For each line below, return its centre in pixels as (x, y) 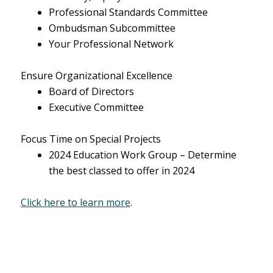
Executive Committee (96, 107)
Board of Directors (91, 91)
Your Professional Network (111, 44)
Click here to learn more (75, 202)
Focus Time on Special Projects (90, 139)
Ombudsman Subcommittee (112, 28)
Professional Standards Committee (128, 12)
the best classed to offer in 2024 (121, 170)
